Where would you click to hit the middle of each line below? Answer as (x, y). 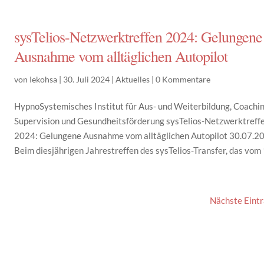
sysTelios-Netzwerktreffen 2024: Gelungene (138, 37)
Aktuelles (133, 79)
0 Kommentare (183, 79)
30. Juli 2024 (87, 79)
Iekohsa (44, 79)
